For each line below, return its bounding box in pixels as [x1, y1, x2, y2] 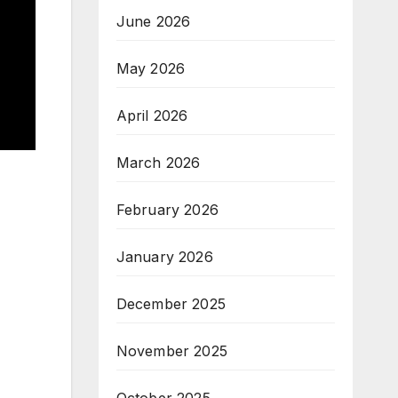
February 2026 [115, 201, 219, 219]
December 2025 [115, 295, 227, 313]
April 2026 [115, 107, 188, 124]
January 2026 [115, 248, 213, 266]
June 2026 [115, 12, 191, 30]
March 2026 [115, 154, 201, 171]
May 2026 [115, 60, 186, 77]
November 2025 [115, 342, 228, 360]
